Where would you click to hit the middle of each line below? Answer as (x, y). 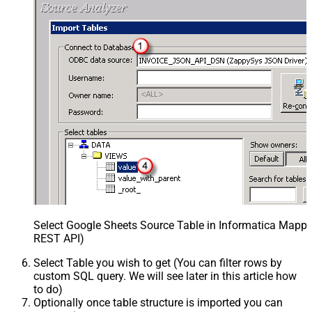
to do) (48, 289)
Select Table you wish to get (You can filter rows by (158, 263)
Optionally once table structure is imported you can (158, 302)
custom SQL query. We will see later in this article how (165, 276)
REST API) (59, 238)
